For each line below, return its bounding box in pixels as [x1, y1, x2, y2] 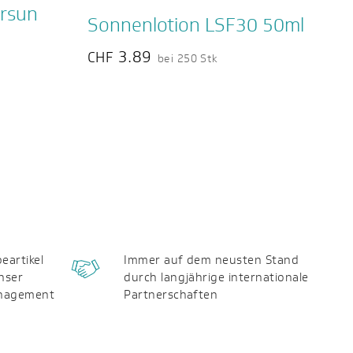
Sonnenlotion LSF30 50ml [87, 11, 304, 39]
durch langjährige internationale [124, 268, 309, 286]
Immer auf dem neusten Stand [124, 251, 299, 269]
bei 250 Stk [157, 50, 218, 68]
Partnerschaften [124, 285, 218, 303]
